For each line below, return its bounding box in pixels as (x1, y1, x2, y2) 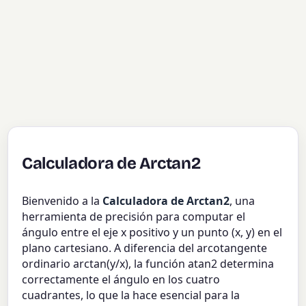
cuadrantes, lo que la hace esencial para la (22, 288, 240, 303)
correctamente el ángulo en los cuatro (22, 272, 221, 288)
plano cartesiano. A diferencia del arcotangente (22, 240, 268, 256)
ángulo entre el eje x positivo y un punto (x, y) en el (22, 225, 283, 240)
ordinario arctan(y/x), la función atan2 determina (22, 256, 275, 272)
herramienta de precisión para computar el (22, 209, 246, 225)
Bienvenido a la (22, 193, 103, 209)
